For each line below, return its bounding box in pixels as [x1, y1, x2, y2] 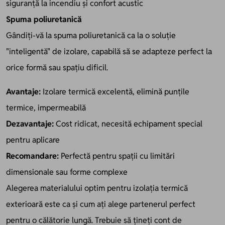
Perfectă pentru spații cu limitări [59, 150, 175, 161]
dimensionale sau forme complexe [6, 166, 128, 177]
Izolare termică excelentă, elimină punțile [41, 86, 189, 97]
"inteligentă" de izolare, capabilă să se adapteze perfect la [6, 46, 212, 57]
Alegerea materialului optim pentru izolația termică [6, 182, 188, 193]
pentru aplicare [6, 134, 60, 145]
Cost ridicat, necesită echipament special [54, 118, 202, 129]
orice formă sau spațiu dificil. [6, 62, 108, 73]
